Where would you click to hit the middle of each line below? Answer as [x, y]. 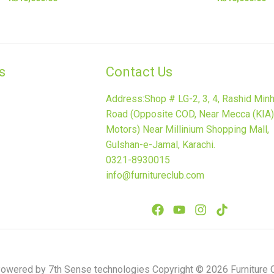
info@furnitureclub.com [155, 176]
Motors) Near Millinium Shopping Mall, [187, 130]
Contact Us [139, 72]
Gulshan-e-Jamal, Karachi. [161, 145]
